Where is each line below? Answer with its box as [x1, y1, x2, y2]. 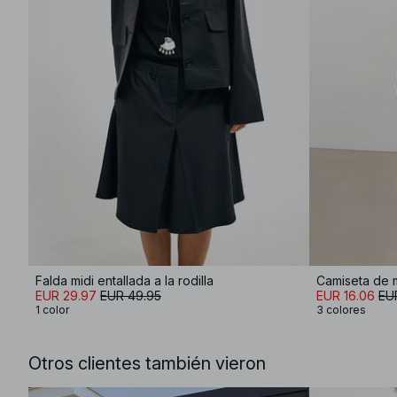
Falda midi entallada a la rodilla [35, 273, 214, 288]
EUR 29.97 [35, 288, 97, 303]
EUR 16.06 [316, 288, 375, 303]
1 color [35, 303, 69, 316]
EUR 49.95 [100, 288, 161, 303]
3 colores [316, 303, 366, 316]
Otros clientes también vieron [28, 353, 266, 374]
